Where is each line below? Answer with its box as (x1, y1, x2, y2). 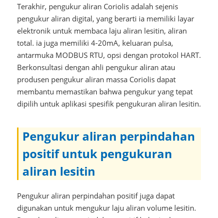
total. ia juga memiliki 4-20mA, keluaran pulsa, (17, 37, 173, 48)
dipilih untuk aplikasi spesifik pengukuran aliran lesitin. (17, 98, 201, 109)
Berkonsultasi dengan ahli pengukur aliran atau (17, 62, 175, 72)
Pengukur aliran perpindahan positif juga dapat (17, 190, 175, 200)
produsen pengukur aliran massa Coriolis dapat (17, 74, 176, 84)
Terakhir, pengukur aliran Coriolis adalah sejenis (17, 1, 178, 11)
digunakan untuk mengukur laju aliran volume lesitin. (17, 202, 196, 213)
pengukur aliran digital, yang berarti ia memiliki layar (17, 13, 194, 23)
